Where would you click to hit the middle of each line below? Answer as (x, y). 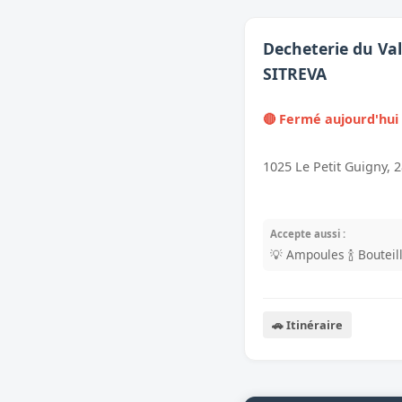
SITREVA (295, 73)
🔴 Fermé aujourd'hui (331, 118)
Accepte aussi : (308, 233)
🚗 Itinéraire (307, 325)
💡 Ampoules (307, 254)
